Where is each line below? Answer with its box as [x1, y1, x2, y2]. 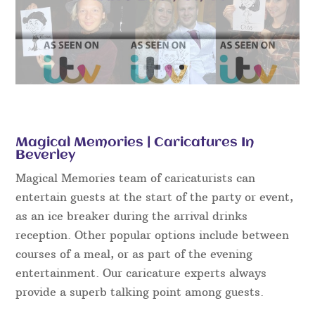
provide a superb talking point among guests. [15, 284, 264, 299]
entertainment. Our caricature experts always [15, 265, 267, 280]
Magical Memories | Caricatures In [15, 135, 255, 150]
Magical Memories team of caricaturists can [15, 170, 256, 185]
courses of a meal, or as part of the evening [15, 246, 253, 261]
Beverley [15, 148, 76, 162]
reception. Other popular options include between [15, 227, 290, 242]
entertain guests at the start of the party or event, [15, 189, 294, 204]
